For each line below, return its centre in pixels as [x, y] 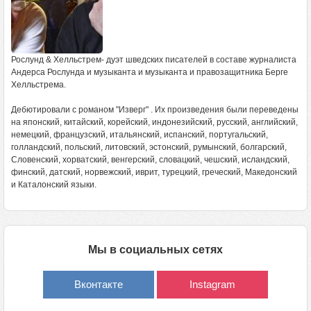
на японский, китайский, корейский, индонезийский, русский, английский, [154, 122]
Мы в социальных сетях [155, 250]
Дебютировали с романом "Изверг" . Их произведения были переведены [155, 110]
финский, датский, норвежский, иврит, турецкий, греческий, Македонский [154, 172]
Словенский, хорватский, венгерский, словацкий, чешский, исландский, [150, 160]
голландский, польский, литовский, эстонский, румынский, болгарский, [149, 147]
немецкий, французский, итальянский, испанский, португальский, [140, 135]
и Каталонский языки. [55, 185]
